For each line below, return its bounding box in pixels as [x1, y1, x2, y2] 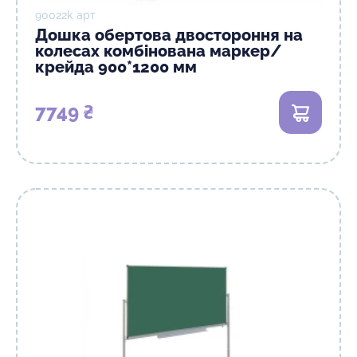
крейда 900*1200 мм [35, 57, 197, 76]
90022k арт [35, 9, 96, 22]
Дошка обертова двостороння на [35, 25, 303, 45]
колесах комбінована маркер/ [35, 41, 282, 61]
